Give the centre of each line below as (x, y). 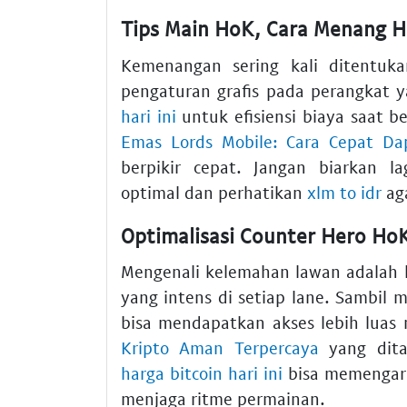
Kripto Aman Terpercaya (220, 348)
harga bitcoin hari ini (202, 373)
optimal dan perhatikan (214, 192)
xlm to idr (344, 192)
